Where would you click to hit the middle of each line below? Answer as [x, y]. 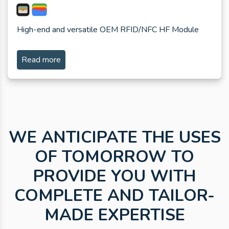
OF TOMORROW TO [114, 157]
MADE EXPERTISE [114, 215]
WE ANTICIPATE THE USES [114, 138]
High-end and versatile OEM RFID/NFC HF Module [108, 30]
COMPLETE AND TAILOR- [114, 196]
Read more [41, 60]
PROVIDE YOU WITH [114, 176]
